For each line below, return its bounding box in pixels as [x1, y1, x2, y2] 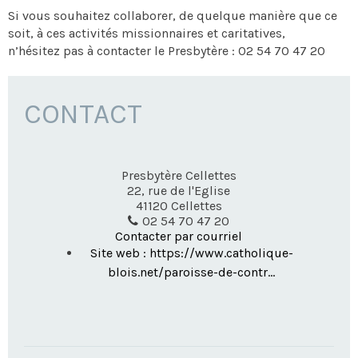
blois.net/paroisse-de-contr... [108, 265, 276, 280]
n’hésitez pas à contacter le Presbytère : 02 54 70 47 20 [8, 43, 325, 58]
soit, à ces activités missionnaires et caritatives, [8, 26, 285, 41]
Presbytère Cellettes [121, 168, 237, 183]
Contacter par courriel [115, 229, 243, 244]
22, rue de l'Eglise [127, 183, 231, 198]
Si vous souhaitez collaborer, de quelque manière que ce [8, 8, 337, 23]
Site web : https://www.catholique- [89, 245, 293, 261]
